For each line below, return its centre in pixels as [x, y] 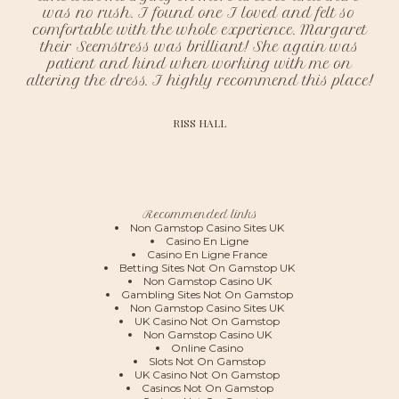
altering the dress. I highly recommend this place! [199, 81]
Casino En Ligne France [207, 255]
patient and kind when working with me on [199, 64]
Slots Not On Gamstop [207, 362]
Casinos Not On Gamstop [207, 388]
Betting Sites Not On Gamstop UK [207, 268]
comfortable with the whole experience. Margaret [199, 30]
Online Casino [207, 348]
